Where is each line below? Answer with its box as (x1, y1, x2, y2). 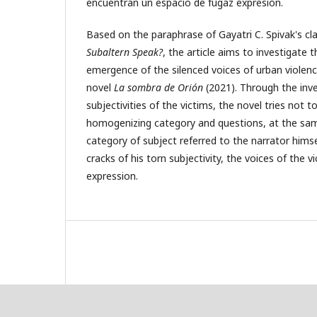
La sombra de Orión (114, 80, 203, 94)
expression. (86, 168, 138, 183)
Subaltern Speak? (86, 45, 163, 59)
